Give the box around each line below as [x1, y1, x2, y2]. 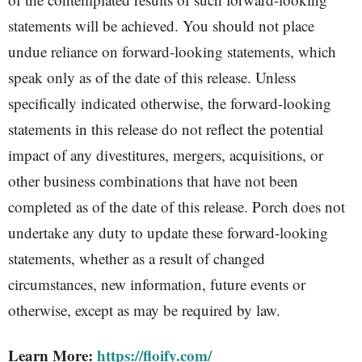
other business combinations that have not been [8, 170, 298, 191]
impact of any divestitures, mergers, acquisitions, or [8, 145, 323, 165]
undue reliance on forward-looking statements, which [8, 41, 336, 61]
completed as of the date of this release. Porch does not [8, 196, 345, 217]
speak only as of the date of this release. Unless [8, 67, 296, 87]
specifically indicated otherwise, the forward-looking [8, 93, 331, 113]
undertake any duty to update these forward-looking [8, 222, 328, 242]
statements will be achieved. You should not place [8, 15, 314, 36]
